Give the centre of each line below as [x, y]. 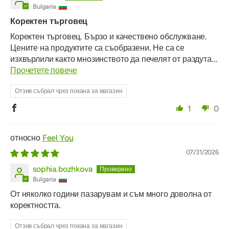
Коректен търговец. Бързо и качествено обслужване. [109, 37]
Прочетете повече [44, 71]
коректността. [36, 205]
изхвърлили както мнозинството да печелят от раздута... [114, 59]
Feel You [58, 138]
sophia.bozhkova [63, 169]
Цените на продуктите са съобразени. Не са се [97, 48]
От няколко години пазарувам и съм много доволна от [111, 194]
